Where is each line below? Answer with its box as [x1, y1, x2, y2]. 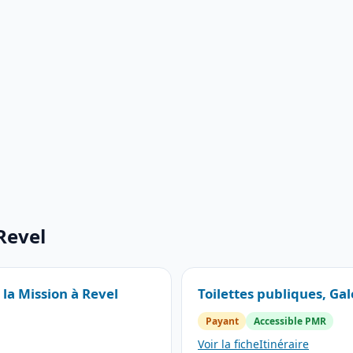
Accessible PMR [253, 314, 326, 328]
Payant [205, 314, 239, 328]
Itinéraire [259, 336, 309, 351]
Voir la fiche [198, 336, 259, 351]
